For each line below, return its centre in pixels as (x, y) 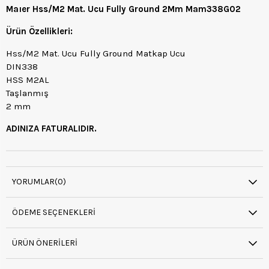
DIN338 (22, 67)
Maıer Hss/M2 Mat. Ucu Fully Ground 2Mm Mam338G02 (123, 9)
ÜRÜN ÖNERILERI (45, 243)
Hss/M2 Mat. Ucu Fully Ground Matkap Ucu (96, 54)
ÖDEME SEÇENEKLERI (54, 213)
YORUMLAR (33, 182)
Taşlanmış (27, 93)
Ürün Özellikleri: (39, 32)
